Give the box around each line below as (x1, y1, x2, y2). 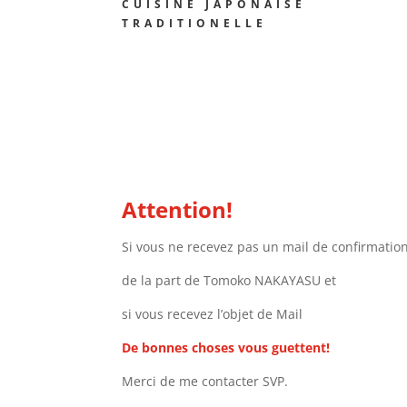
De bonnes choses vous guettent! (122, 338, 331, 356)
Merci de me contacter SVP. (122, 372, 293, 390)
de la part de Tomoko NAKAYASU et (122, 271, 337, 289)
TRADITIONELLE (122, 15, 268, 32)
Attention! (122, 194, 233, 224)
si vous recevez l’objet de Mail (122, 304, 303, 323)
